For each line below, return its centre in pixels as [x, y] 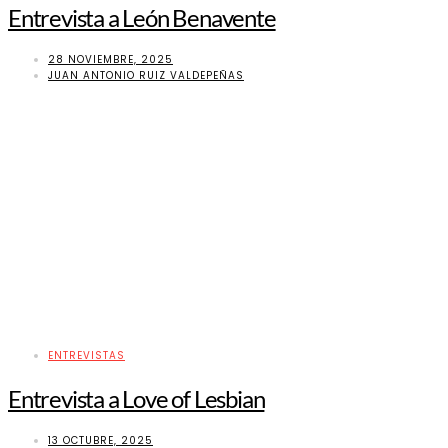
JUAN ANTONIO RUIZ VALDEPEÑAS [146, 76]
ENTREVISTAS [86, 356]
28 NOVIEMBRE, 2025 [110, 60]
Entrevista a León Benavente [142, 18]
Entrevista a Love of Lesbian [136, 398]
